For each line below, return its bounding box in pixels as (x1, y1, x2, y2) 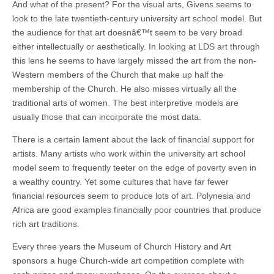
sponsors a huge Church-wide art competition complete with (12, 255, 244, 265)
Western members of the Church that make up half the (12, 69, 223, 80)
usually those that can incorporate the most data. (12, 111, 201, 122)
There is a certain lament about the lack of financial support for (12, 134, 254, 144)
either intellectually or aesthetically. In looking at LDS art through (12, 41, 260, 51)
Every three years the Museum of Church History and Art (12, 241, 231, 251)
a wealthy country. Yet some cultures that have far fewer (12, 176, 229, 187)
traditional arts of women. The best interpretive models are (12, 97, 239, 108)
